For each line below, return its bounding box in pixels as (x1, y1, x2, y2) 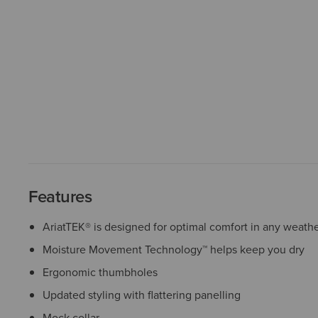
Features (28, 184, 92, 209)
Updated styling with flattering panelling (43, 287, 241, 302)
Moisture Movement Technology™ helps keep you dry (43, 241, 305, 257)
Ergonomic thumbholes (43, 264, 158, 280)
